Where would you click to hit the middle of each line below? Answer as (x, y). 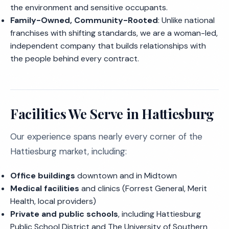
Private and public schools (64, 214)
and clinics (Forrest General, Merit (143, 188)
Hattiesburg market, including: (68, 151)
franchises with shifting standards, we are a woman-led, (114, 33)
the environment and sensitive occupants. (89, 7)
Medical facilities (45, 188)
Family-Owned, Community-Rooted (84, 20)
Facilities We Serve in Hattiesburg (112, 114)
